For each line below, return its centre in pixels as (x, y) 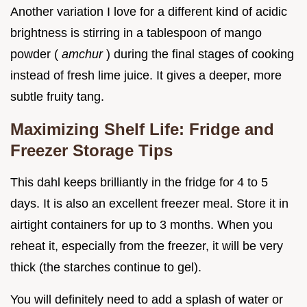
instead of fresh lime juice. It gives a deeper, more (146, 76)
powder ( (36, 54)
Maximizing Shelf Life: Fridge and (142, 130)
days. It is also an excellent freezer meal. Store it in (149, 204)
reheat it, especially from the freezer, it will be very (147, 246)
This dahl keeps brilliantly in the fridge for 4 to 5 (139, 183)
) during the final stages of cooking (200, 54)
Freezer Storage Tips (91, 151)
